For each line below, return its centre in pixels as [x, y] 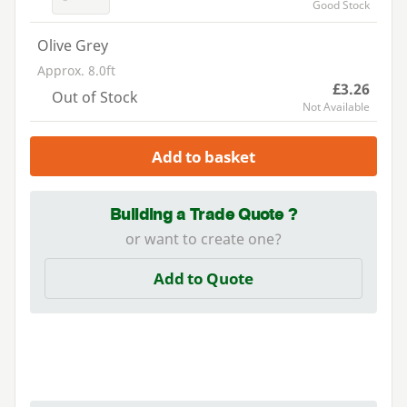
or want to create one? [203, 239]
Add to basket [203, 156]
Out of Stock [95, 97]
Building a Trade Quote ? [203, 215]
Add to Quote [203, 279]
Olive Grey [73, 45]
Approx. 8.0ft [76, 70]
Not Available [336, 106]
